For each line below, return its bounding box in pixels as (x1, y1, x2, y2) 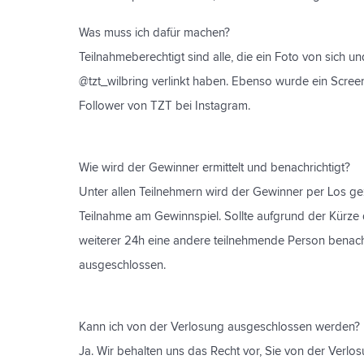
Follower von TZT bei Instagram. (79, 100, 250, 112)
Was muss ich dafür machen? (79, 27, 230, 39)
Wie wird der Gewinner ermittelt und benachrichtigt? (79, 162, 350, 174)
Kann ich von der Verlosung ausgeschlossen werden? (79, 321, 360, 333)
